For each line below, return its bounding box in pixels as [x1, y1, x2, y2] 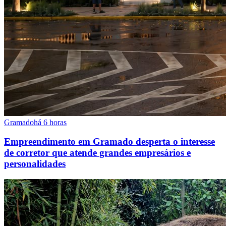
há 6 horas [34, 118, 67, 127]
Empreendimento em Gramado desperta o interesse [4, 136, 215, 147]
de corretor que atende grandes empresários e [4, 147, 191, 158]
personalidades [4, 158, 66, 169]
